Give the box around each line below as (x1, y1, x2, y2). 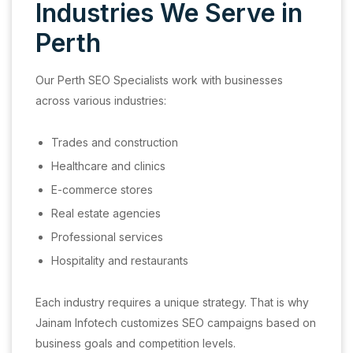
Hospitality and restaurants (51, 253, 188, 267)
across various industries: (35, 93, 166, 107)
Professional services (51, 229, 163, 243)
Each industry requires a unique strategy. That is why (35, 295, 309, 309)
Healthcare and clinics (51, 158, 165, 173)
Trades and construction (51, 135, 178, 149)
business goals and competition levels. (35, 336, 236, 350)
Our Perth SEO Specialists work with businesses (35, 72, 283, 87)
